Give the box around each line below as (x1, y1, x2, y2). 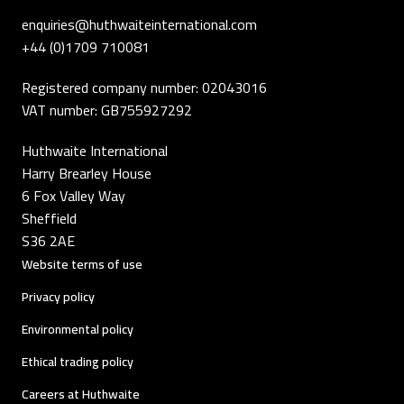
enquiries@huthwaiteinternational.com (22, 11, 257, 39)
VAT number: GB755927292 (22, 96, 192, 124)
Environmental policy (22, 317, 133, 342)
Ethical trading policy (22, 350, 133, 374)
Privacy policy (22, 285, 95, 309)
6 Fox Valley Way (22, 182, 125, 210)
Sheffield (22, 205, 77, 233)
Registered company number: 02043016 (22, 74, 267, 102)
